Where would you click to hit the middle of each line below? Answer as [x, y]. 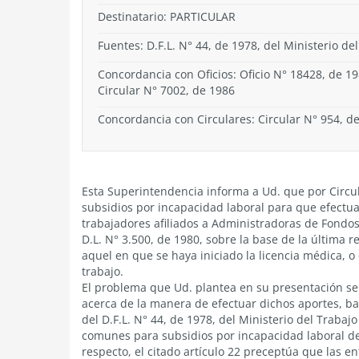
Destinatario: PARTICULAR [167, 16]
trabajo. [103, 271]
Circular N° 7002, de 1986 [166, 90]
